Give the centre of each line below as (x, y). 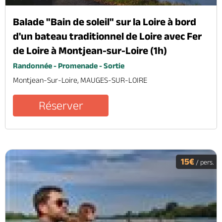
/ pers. (204, 162)
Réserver (61, 106)
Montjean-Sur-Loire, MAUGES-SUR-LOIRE (80, 80)
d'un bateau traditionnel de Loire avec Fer (107, 36)
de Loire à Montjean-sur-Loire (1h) (90, 51)
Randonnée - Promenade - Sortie (69, 66)
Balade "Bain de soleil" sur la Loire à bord (105, 22)
